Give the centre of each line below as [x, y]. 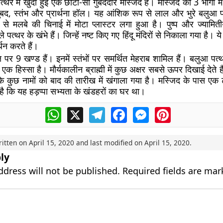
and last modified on [109, 143]
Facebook [145, 111]
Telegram [122, 111]
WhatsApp [80, 111]
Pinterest [188, 111]
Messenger [170, 111]
